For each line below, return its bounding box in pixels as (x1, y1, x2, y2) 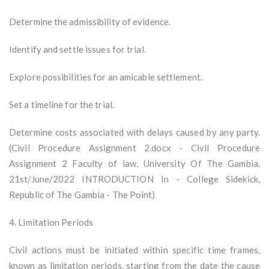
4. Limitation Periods (9, 217, 94, 228)
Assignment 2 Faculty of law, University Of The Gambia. (9, 158, 260, 169)
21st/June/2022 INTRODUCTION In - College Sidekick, (9, 174, 260, 185)
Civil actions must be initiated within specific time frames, (9, 244, 260, 256)
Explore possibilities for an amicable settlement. (9, 71, 202, 83)
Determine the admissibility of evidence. (9, 16, 171, 28)
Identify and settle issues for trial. (9, 44, 146, 55)
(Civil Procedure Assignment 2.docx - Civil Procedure (9, 142, 260, 154)
